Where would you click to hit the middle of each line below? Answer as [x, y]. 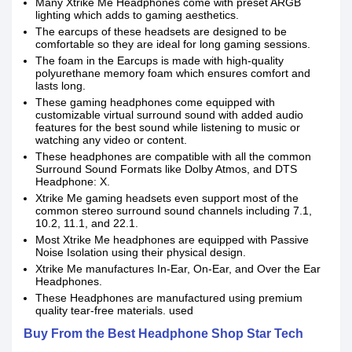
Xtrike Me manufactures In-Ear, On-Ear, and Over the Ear [178, 269]
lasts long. [60, 86]
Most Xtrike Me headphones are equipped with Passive [172, 240]
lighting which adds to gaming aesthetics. [137, 15]
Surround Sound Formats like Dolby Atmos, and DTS [166, 169]
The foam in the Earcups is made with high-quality [159, 60]
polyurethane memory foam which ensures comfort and [173, 73]
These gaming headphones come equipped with [155, 102]
